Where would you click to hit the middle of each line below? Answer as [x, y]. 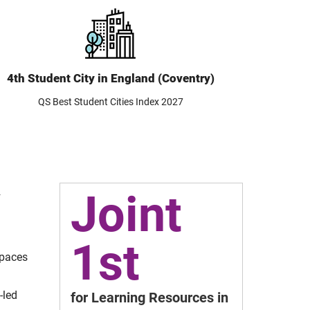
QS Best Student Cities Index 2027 [110, 102]
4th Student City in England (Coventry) [110, 78]
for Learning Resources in [149, 298]
